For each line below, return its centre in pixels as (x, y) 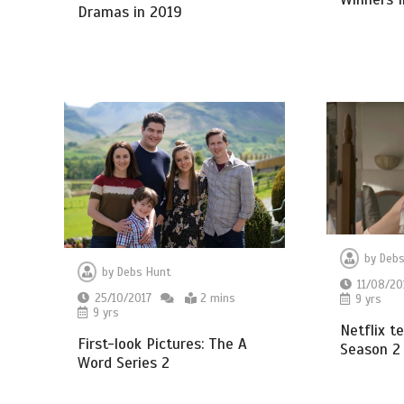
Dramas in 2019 (130, 12)
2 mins (218, 299)
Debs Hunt (145, 273)
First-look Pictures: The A (163, 344)
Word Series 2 (124, 363)
